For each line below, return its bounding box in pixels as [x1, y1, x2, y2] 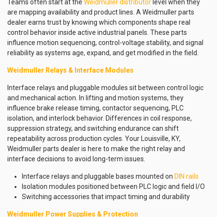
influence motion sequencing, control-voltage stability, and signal [7, 39, 203, 46]
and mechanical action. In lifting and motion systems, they [7, 94, 184, 102]
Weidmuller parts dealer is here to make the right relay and [7, 145, 185, 153]
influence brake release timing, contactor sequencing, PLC [7, 104, 184, 112]
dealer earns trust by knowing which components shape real [7, 18, 190, 26]
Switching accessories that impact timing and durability [22, 193, 190, 201]
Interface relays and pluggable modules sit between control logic [7, 84, 203, 92]
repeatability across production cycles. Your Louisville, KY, [7, 135, 181, 142]
